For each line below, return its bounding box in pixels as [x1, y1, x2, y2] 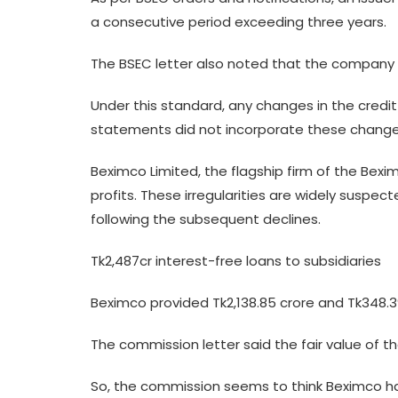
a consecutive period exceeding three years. [91, 12, 386, 31]
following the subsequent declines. [91, 210, 321, 228]
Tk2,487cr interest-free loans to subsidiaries [91, 251, 381, 270]
